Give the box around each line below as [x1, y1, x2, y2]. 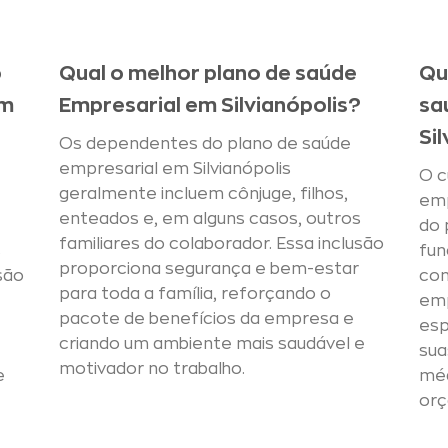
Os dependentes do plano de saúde [59, 135, 351, 152]
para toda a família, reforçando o [59, 285, 331, 302]
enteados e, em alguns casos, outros [59, 210, 361, 227]
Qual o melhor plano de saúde [59, 62, 357, 84]
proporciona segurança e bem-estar [59, 260, 359, 277]
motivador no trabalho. [59, 360, 245, 377]
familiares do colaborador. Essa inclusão [59, 235, 384, 252]
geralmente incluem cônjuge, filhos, [59, 185, 348, 202]
